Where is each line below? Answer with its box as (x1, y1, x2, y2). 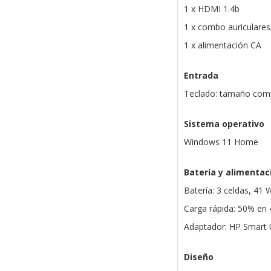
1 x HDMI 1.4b (183, 3, 240, 15)
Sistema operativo (183, 118, 264, 130)
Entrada (183, 70, 218, 82)
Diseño (183, 251, 214, 263)
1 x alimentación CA (183, 39, 261, 51)
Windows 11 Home (183, 136, 258, 148)
